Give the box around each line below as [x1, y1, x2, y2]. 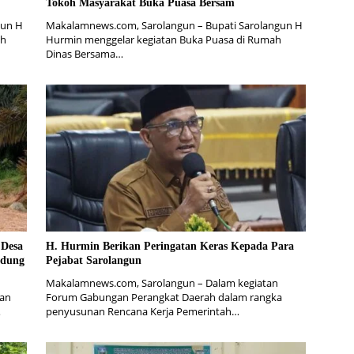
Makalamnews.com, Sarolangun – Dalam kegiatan [45, 275, 278, 290]
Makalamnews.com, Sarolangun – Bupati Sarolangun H [45, 18, 303, 33]
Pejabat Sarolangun [45, 254, 141, 266]
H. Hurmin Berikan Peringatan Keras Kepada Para [45, 239, 294, 252]
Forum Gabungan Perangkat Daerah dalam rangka [45, 289, 282, 304]
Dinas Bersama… [45, 47, 123, 62]
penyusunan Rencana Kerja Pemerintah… [45, 303, 239, 318]
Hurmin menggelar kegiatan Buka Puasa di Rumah [45, 32, 281, 47]
